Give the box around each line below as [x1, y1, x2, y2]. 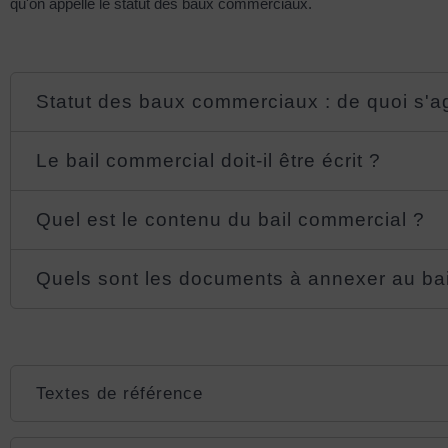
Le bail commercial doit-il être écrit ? [36, 149, 382, 171]
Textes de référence [36, 383, 204, 403]
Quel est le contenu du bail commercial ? [36, 208, 426, 230]
